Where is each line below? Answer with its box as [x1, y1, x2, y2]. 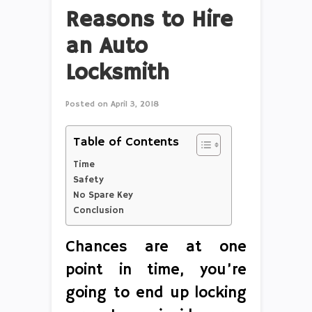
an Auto [65, 32, 148, 61]
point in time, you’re [65, 260, 247, 280]
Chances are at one [65, 237, 247, 257]
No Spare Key [73, 189, 133, 201]
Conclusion [73, 204, 124, 217]
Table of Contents [73, 134, 179, 150]
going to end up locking [65, 283, 247, 303]
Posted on [65, 98, 108, 109]
